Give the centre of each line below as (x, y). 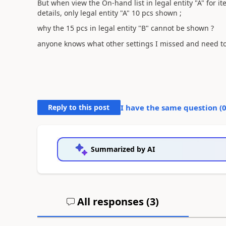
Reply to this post (79, 107)
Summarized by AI (123, 149)
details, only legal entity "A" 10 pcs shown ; (109, 13)
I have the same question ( (171, 107)
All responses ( (112, 201)
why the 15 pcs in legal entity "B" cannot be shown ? (125, 28)
